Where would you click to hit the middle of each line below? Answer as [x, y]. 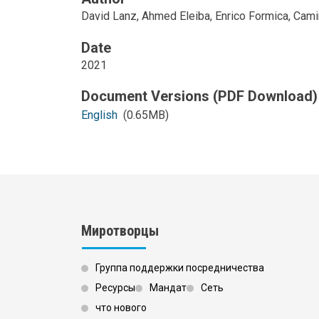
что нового [121, 308]
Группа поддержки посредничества [180, 268]
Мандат [168, 288]
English [99, 115]
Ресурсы [115, 288]
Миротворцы [120, 231]
